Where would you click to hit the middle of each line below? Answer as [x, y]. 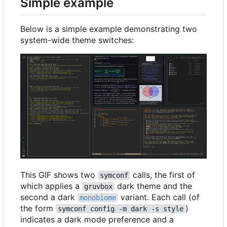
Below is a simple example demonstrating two [109, 29]
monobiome [98, 197]
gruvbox [98, 186]
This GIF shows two [59, 175]
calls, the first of [164, 175]
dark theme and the [155, 186]
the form [38, 208]
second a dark [49, 197]
